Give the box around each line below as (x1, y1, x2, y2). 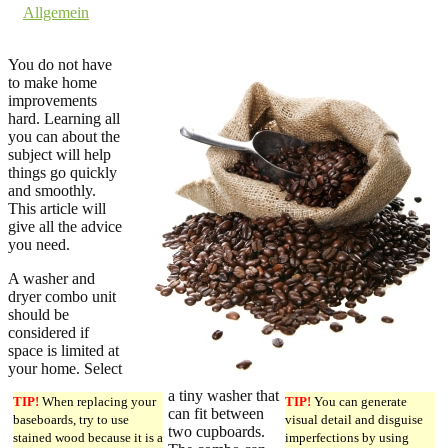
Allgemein (23, 3, 89, 21)
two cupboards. (168, 422, 265, 440)
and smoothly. (8, 181, 96, 199)
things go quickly (8, 163, 117, 181)
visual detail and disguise (285, 411, 423, 427)
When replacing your (39, 393, 156, 409)
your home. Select (8, 359, 122, 377)
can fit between (168, 404, 264, 422)
